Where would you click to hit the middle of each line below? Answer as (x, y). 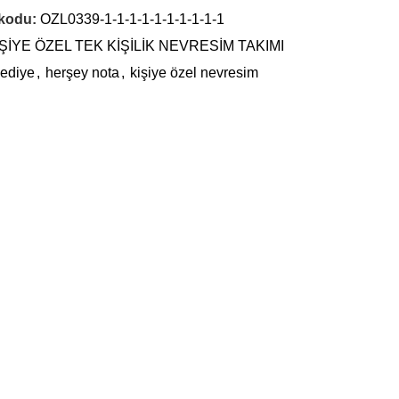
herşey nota (82, 73)
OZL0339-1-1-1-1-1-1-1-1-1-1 (132, 19)
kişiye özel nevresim (194, 73)
